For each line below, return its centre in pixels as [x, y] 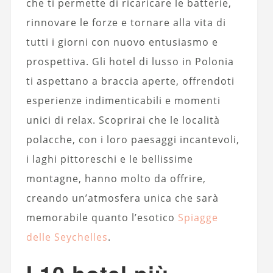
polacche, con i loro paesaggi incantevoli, [133, 140]
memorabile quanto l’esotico [102, 218]
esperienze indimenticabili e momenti [123, 101]
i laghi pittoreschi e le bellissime [109, 159]
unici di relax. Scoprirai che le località [123, 120]
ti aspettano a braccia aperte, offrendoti [130, 81]
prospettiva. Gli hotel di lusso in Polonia [130, 62]
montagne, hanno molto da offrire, [116, 179]
